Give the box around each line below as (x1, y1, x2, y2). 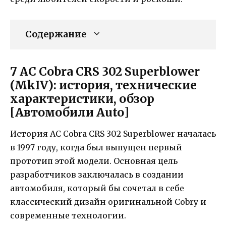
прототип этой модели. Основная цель (10, 156, 178, 166)
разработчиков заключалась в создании (10, 169, 184, 180)
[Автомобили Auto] (10, 105, 129, 120)
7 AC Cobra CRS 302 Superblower (10, 64, 200, 79)
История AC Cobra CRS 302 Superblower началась (10, 129, 216, 139)
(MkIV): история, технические (10, 78, 197, 93)
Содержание (25, 29, 86, 40)
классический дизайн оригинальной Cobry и (10, 197, 206, 207)
